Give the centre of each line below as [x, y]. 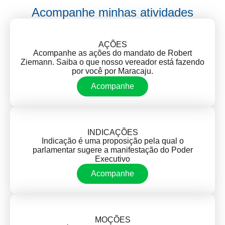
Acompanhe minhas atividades [113, 13]
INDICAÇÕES [113, 132]
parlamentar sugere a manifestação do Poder [113, 150]
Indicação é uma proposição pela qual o [113, 141]
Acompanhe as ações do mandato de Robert [113, 53]
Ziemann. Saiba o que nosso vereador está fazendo [113, 62]
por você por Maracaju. [113, 71]
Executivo [113, 159]
